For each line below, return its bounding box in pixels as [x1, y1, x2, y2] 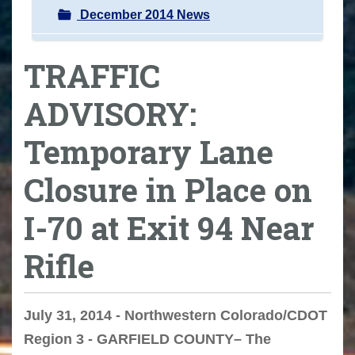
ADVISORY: [24, 92, 197, 135]
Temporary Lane [24, 130, 273, 173]
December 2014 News [77, 7, 210, 21]
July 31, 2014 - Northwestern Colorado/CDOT [24, 307, 327, 324]
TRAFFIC [24, 54, 160, 97]
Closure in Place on [24, 168, 312, 211]
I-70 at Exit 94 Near [24, 206, 314, 249]
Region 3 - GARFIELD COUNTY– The [24, 331, 271, 348]
